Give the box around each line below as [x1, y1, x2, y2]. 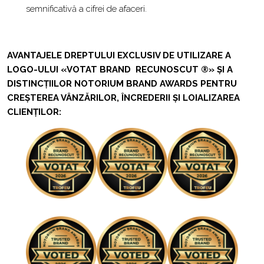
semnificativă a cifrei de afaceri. [26, 4, 147, 14]
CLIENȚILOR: [7, 107, 61, 117]
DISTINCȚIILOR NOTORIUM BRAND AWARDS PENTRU [7, 78, 237, 89]
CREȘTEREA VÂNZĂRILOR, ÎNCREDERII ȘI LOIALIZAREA [7, 93, 240, 103]
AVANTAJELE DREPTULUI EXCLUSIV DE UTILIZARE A [7, 50, 231, 61]
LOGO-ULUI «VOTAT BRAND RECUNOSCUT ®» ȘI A [7, 64, 233, 75]
